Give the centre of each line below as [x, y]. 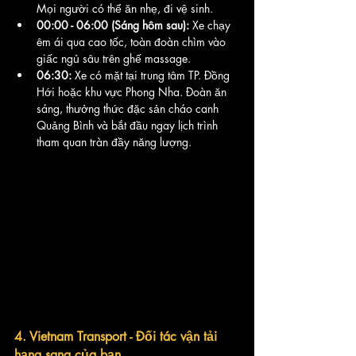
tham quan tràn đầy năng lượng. [114, 142]
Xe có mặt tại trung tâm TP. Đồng [152, 75]
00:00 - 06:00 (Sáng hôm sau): [113, 25]
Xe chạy [211, 25]
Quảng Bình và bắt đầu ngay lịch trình [129, 125]
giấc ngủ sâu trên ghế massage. [114, 58]
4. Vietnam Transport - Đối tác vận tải [118, 337]
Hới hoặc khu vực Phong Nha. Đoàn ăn [133, 92]
